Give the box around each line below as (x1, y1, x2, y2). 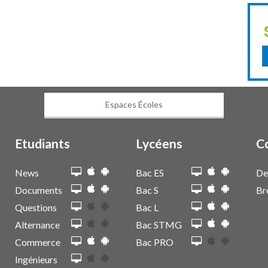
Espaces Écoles (105, 99, 163, 109)
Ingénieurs (15, 254, 58, 265)
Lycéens (135, 136, 182, 151)
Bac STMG (135, 219, 182, 230)
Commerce (15, 236, 61, 248)
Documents (15, 184, 63, 196)
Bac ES (135, 167, 164, 178)
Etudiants (15, 136, 71, 151)
